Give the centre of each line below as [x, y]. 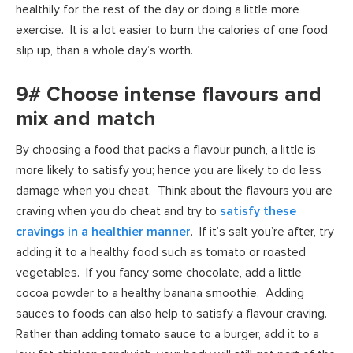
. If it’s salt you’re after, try [262, 231]
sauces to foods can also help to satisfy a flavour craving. [173, 313]
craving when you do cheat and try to [118, 211]
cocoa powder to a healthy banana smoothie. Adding [160, 293]
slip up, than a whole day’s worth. [104, 50]
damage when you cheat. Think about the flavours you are [174, 190]
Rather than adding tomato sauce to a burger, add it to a [167, 334]
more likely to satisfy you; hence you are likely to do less [169, 170]
